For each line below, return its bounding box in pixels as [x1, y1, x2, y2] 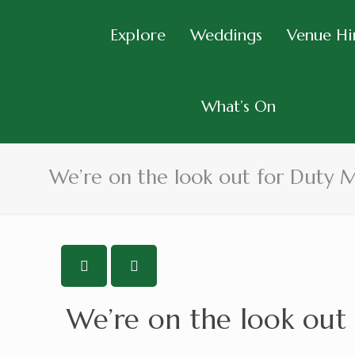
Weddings [189, 25, 262, 45]
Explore [109, 25, 166, 45]
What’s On [201, 97, 277, 116]
